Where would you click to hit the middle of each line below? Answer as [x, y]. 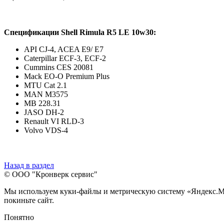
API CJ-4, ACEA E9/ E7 [65, 49]
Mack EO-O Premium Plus [68, 76]
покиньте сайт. [29, 200]
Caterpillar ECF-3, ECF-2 [66, 58]
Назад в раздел [29, 165]
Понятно [19, 217]
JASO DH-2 [45, 112]
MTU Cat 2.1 [46, 85]
